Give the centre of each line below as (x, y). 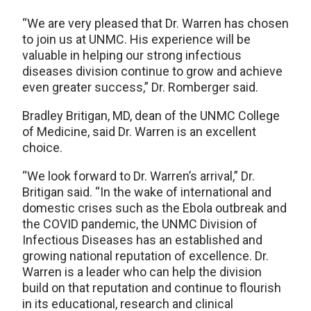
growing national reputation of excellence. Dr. (145, 255)
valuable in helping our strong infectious (132, 55)
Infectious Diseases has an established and (142, 239)
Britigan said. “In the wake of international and (147, 192)
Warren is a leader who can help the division (142, 271)
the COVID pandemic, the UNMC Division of (140, 224)
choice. (42, 147)
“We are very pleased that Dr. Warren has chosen (155, 23)
